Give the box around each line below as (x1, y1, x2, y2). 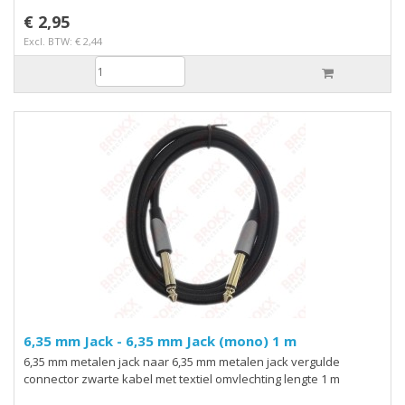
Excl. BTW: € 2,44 (24, 34, 102, 48)
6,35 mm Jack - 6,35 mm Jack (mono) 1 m (117, 332, 297, 350)
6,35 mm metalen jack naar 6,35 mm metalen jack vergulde (24, 353, 340, 370)
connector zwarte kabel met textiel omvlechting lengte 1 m (24, 371, 340, 387)
